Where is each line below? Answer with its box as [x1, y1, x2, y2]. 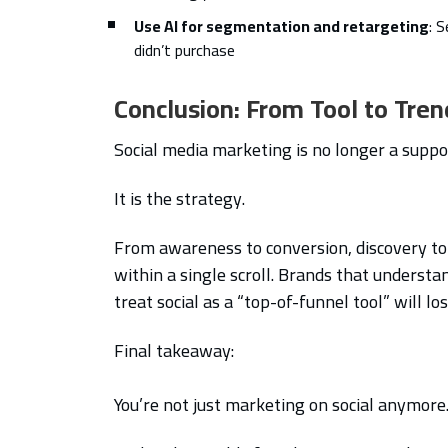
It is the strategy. [114, 181, 245, 215]
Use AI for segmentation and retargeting [134, 10, 429, 41]
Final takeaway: [114, 333, 234, 367]
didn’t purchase [134, 34, 235, 65]
